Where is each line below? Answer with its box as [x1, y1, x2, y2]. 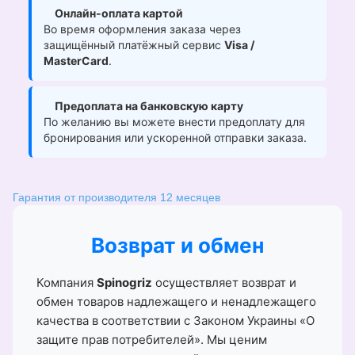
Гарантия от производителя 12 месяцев [13, 191, 220, 204]
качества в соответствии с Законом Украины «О [36, 313, 315, 329]
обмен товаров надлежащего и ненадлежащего [36, 294, 316, 310]
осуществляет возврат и [152, 275, 296, 291]
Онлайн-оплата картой [55, 6, 183, 21]
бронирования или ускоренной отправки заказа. [44, 131, 307, 145]
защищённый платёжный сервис [44, 38, 224, 52]
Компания [36, 275, 97, 291]
